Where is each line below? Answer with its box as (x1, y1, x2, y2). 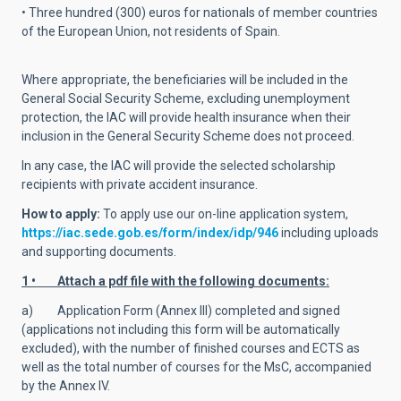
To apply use (103, 207, 174, 221)
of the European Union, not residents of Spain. (21, 24, 280, 38)
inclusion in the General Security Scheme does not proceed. (21, 129, 354, 143)
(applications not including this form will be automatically (21, 322, 340, 337)
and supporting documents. (21, 244, 176, 259)
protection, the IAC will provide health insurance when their (21, 110, 351, 124)
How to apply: (21, 207, 103, 221)
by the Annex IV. (21, 379, 110, 393)
